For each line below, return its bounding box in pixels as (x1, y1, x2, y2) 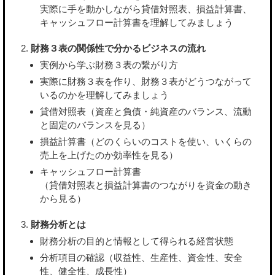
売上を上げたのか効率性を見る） (40, 150, 178, 161)
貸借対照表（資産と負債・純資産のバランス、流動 (40, 106, 252, 117)
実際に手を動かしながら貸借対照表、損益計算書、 (40, 4, 252, 15)
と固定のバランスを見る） (40, 120, 150, 131)
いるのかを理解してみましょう (40, 90, 169, 101)
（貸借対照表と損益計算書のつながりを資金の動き (40, 180, 252, 191)
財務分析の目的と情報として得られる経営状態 (40, 236, 233, 247)
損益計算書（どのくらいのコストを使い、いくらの (40, 136, 252, 147)
